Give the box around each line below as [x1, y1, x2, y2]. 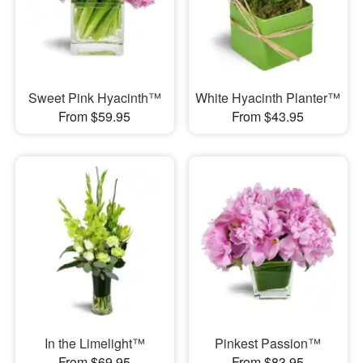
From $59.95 [58, 106, 131, 126]
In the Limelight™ [44, 334, 145, 353]
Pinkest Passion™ [215, 334, 322, 353]
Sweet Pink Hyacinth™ [28, 88, 161, 107]
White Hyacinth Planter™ [195, 88, 341, 107]
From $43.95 [232, 106, 305, 126]
